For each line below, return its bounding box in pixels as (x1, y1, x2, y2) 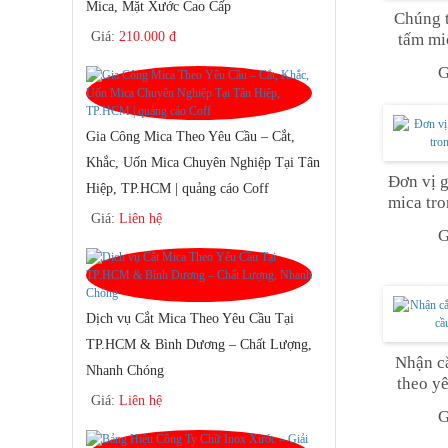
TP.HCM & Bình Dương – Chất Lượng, (86, 336, 312, 352)
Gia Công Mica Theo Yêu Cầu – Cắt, (86, 128, 295, 144)
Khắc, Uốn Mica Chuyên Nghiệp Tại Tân (86, 154, 320, 170)
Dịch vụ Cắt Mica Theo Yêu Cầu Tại (86, 310, 294, 326)
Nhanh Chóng (86, 362, 164, 378)
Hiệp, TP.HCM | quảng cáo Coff (86, 180, 269, 196)
